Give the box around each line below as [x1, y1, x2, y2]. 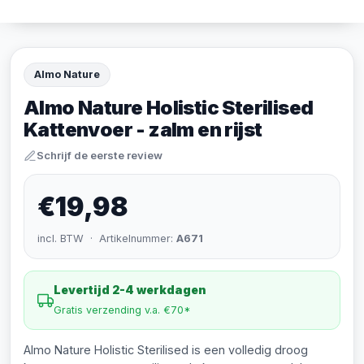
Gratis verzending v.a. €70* [54, 304, 191, 316]
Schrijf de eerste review [37, 149, 162, 162]
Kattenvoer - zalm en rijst [24, 118, 262, 141]
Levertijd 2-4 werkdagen [54, 283, 206, 297]
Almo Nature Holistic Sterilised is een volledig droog [24, 343, 308, 357]
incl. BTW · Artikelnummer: [37, 232, 176, 245]
